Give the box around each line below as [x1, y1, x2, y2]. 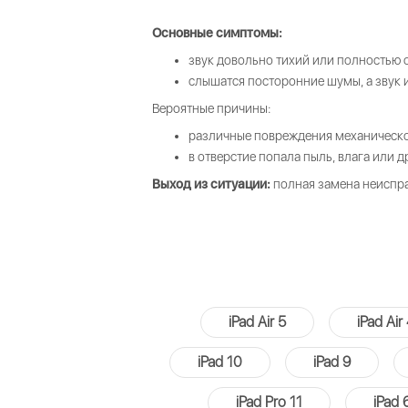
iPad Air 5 [228, 313, 286, 331]
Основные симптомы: [152, 25, 282, 40]
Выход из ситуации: [152, 177, 270, 191]
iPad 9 [312, 353, 351, 371]
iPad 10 [197, 353, 242, 371]
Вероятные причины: [152, 101, 270, 116]
